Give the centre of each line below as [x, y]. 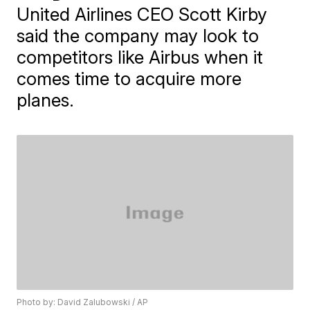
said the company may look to [138, 36]
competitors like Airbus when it [140, 57]
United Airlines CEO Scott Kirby [142, 14]
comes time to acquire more [129, 79]
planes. [46, 100]
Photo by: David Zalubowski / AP [83, 302]
